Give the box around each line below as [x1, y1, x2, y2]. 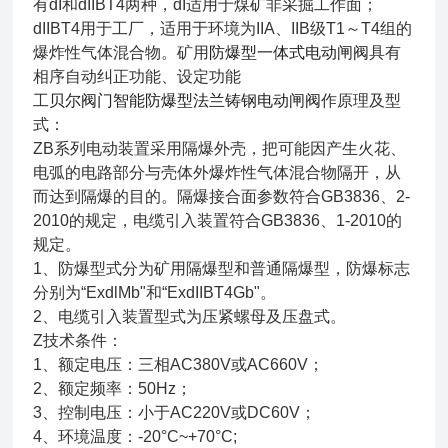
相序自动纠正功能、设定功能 [33, 68, 242, 85]
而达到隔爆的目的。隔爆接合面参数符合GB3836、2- [33, 188, 411, 205]
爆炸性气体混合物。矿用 [33, 44, 210, 61]
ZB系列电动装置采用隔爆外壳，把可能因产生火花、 [33, 140, 407, 157]
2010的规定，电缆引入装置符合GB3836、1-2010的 [33, 212, 403, 229]
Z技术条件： [33, 332, 124, 349]
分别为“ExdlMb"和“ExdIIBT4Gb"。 [33, 284, 277, 301]
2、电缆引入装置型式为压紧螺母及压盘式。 [33, 308, 347, 325]
